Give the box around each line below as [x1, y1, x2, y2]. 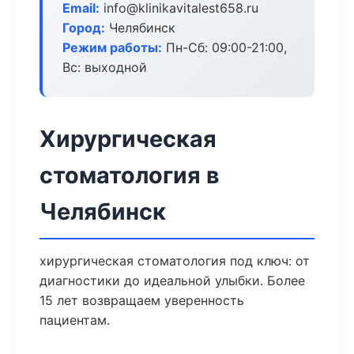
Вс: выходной [62, 59, 147, 75]
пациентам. [40, 312, 110, 328]
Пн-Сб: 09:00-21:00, [162, 40, 287, 55]
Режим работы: [62, 40, 162, 55]
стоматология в [40, 161, 220, 189]
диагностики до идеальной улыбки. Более [40, 273, 305, 288]
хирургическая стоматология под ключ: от [40, 253, 310, 269]
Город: [62, 20, 105, 36]
